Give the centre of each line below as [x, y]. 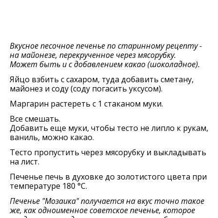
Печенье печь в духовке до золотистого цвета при [108, 177]
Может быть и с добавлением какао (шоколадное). [105, 64]
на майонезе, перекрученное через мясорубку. [93, 55]
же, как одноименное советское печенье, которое [102, 210]
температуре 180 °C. [48, 186]
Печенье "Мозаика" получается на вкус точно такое [107, 201]
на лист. [25, 162]
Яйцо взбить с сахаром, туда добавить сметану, [102, 79]
